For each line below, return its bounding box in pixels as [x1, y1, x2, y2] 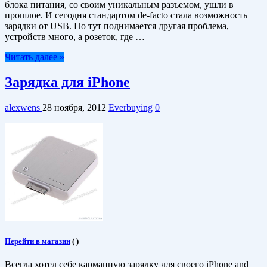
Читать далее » [5, 52, 64, 63]
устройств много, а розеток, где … [5, 32, 145, 42]
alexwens [5, 103, 42, 113]
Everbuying [108, 103, 153, 113]
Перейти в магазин [5, 237, 70, 246]
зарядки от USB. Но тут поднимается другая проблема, [5, 21, 229, 32]
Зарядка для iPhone [5, 74, 130, 91]
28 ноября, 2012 [42, 103, 106, 113]
